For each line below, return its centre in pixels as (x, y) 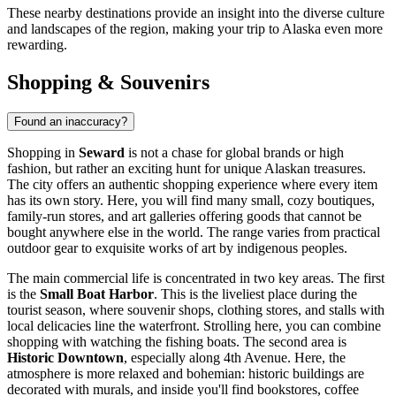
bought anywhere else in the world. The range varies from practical (194, 232)
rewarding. (37, 44)
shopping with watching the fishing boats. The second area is (177, 341)
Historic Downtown (65, 357)
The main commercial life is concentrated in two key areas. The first (196, 278)
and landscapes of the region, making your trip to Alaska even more (195, 28)
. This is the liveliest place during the (255, 293)
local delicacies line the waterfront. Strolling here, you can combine (194, 325)
